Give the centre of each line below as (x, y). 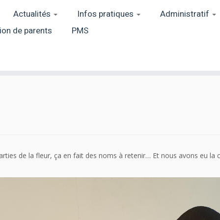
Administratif (185, 14)
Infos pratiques (106, 14)
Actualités (33, 14)
